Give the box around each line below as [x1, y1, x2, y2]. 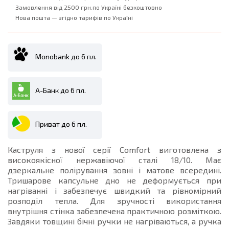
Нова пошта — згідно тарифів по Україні [15, 14, 133, 21]
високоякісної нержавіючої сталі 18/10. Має [8, 155, 221, 165]
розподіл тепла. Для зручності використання [8, 196, 221, 205]
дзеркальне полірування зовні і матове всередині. [8, 165, 221, 175]
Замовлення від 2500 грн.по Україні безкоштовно [15, 4, 162, 11]
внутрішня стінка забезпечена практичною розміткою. [8, 206, 221, 216]
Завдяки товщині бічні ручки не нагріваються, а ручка [8, 216, 221, 226]
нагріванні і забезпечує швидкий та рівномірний [8, 186, 221, 195]
